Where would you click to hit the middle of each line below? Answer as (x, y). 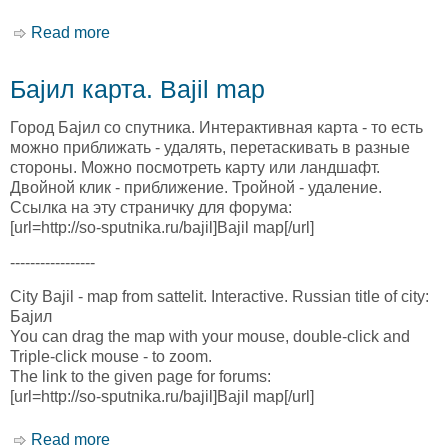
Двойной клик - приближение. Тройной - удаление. (196, 188)
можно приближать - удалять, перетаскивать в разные (210, 148)
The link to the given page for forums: (140, 377)
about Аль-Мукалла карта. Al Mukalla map (262, 33)
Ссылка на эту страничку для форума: (151, 208)
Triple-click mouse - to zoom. (111, 357)
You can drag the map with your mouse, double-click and (210, 337)
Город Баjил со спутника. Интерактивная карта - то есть (216, 128)
